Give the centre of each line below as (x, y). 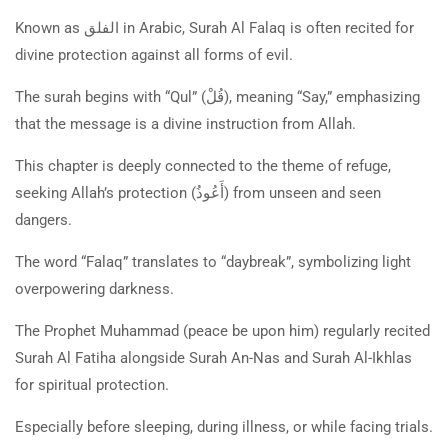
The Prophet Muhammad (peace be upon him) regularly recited (222, 330)
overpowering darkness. (96, 288)
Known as (49, 27)
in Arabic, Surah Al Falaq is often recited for (266, 27)
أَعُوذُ (210, 192)
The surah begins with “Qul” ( (110, 96)
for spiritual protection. (94, 384)
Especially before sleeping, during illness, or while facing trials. (224, 426)
